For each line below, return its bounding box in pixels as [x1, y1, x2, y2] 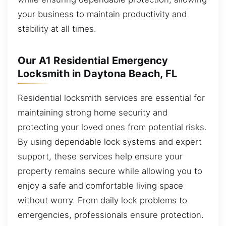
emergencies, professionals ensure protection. [18, 210, 204, 220]
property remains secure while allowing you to [18, 166, 202, 177]
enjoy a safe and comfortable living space [18, 181, 183, 191]
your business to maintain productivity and [18, 9, 187, 20]
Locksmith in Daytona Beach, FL [18, 68, 178, 80]
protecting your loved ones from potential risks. [18, 122, 207, 133]
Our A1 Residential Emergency [18, 54, 168, 67]
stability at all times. [18, 24, 96, 34]
